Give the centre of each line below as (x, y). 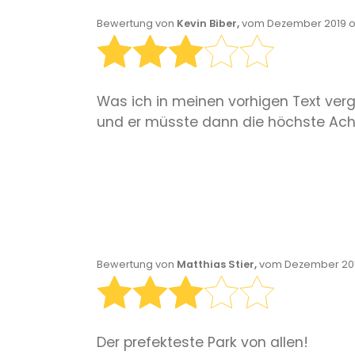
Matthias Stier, (218, 264)
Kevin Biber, (209, 23)
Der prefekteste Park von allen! (202, 343)
